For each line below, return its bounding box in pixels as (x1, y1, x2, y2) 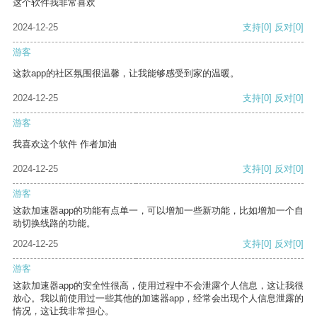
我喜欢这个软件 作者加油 (13, 139, 117, 150)
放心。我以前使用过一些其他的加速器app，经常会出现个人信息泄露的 (13, 293, 304, 304)
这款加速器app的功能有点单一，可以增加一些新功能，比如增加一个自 (13, 205, 304, 217)
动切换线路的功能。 (13, 218, 96, 229)
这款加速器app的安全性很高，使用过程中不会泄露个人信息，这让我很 (13, 280, 304, 292)
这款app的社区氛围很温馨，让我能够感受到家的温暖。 (13, 68, 239, 79)
